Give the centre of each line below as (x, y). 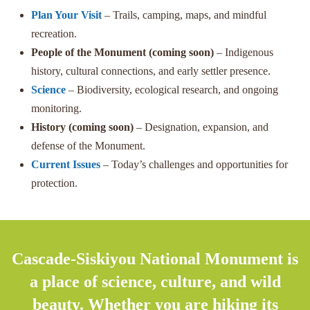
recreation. (54, 33)
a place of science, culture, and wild (155, 281)
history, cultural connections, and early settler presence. (151, 71)
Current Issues (66, 164)
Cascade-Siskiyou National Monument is (155, 258)
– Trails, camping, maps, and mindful (184, 15)
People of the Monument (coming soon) (122, 52)
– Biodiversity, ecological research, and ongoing (172, 89)
